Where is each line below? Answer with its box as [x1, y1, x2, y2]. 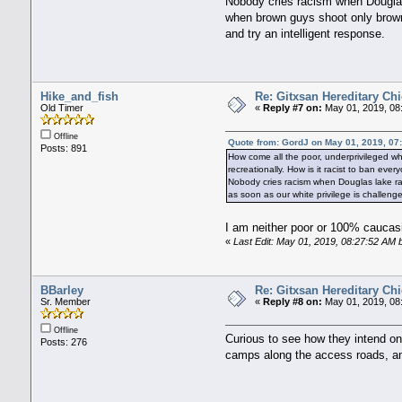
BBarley [39, 283, 83, 297]
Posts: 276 [39, 336, 87, 347]
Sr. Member [39, 295, 91, 307]
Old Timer [39, 101, 83, 113]
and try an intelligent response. [225, 27, 386, 41]
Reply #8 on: [262, 295, 322, 307]
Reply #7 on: [262, 101, 322, 113]
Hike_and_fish [39, 89, 118, 103]
